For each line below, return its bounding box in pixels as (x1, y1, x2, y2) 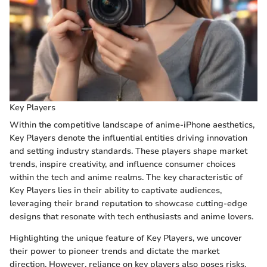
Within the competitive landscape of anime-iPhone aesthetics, (10, 119, 254, 131)
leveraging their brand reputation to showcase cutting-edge (10, 198, 247, 210)
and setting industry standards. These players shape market (10, 145, 247, 157)
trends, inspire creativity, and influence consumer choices (10, 159, 235, 170)
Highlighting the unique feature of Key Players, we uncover (10, 232, 242, 244)
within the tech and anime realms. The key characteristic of (10, 172, 243, 184)
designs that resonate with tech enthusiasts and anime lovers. (10, 211, 253, 223)
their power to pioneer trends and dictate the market (10, 246, 219, 257)
